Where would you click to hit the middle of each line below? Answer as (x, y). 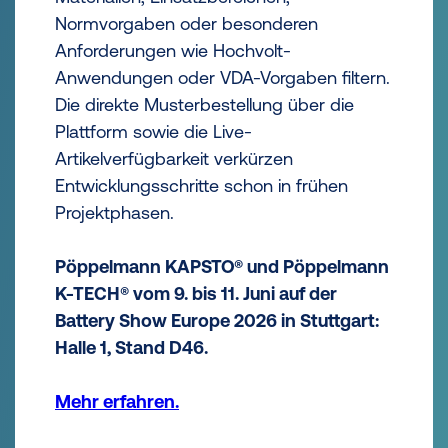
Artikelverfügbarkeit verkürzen (174, 158)
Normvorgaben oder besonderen (186, 23)
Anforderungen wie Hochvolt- (173, 50)
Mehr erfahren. (117, 401)
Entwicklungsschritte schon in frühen (201, 185)
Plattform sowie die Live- (153, 131)
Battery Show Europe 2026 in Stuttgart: (217, 320)
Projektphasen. (114, 212)
